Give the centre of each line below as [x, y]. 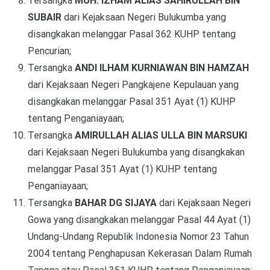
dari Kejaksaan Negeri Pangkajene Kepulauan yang [133, 84]
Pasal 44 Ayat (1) [214, 219]
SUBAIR [46, 17]
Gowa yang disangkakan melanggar [102, 219]
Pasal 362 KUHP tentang [182, 34]
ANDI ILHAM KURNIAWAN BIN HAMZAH [162, 67]
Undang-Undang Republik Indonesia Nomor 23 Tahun [138, 236]
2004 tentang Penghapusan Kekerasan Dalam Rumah [140, 253]
